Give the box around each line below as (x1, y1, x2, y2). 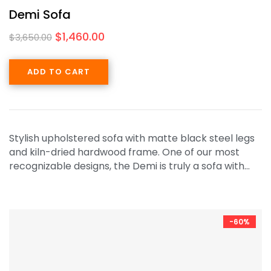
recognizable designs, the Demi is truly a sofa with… (9, 158, 250, 173)
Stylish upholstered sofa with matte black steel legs (9, 131, 255, 145)
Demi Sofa (9, 5, 71, 23)
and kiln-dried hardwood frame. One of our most (9, 145, 240, 159)
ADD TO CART (27, 65, 90, 77)
